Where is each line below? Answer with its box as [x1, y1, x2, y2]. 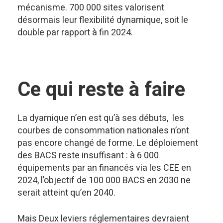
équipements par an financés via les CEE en [17, 161, 191, 175]
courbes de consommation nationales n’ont [17, 124, 189, 137]
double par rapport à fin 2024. [17, 26, 133, 39]
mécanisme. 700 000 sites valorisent [17, 1, 164, 14]
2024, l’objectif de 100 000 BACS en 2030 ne [17, 174, 191, 187]
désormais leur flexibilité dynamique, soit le [17, 13, 188, 27]
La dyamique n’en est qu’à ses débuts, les [17, 111, 184, 125]
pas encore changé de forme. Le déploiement [17, 136, 198, 150]
